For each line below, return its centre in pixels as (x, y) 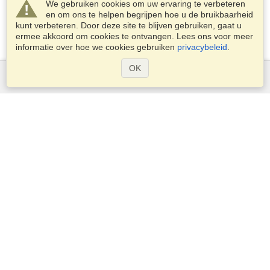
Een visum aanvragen (135, 111)
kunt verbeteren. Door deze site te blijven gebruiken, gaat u (129, 25)
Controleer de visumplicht (135, 138)
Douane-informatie (135, 165)
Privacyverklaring (135, 246)
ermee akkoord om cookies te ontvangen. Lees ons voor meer (134, 36)
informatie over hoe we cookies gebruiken (96, 47)
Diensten (135, 83)
